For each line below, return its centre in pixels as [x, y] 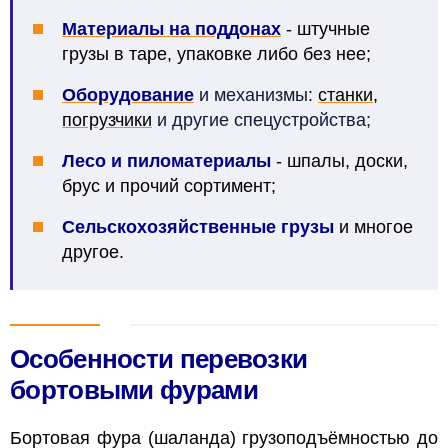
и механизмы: [258, 94]
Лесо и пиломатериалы [166, 160]
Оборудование [128, 94]
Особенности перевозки [159, 358]
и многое [373, 226]
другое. [93, 251]
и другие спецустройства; [264, 119]
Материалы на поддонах [171, 28]
